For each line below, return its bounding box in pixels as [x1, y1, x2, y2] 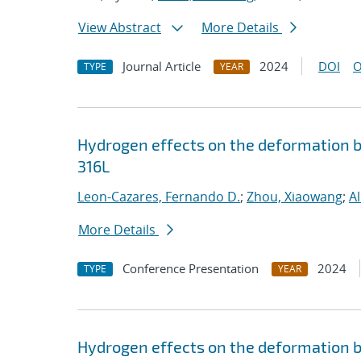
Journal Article [122, 58, 201, 74]
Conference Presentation [122, 260, 259, 276]
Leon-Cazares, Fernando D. [77, 188, 240, 205]
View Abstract [78, 19, 161, 36]
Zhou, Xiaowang [247, 188, 342, 205]
